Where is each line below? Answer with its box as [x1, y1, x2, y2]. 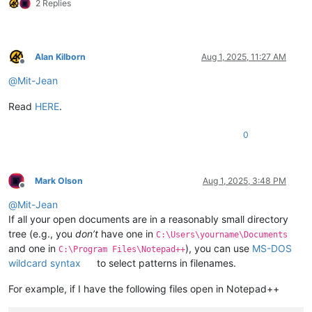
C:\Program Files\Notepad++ [58, 244, 185, 254]
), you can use [185, 242, 252, 254]
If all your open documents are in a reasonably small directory [8, 212, 288, 225]
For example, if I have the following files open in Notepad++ [8, 282, 279, 295]
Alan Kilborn [35, 51, 86, 62]
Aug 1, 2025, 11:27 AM [201, 51, 286, 62]
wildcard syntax [8, 256, 81, 269]
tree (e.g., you [8, 227, 75, 240]
